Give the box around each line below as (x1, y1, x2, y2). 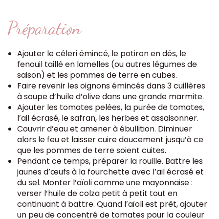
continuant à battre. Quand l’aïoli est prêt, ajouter (17, 198, 207, 210)
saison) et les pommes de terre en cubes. (17, 69, 177, 81)
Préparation (7, 18, 81, 39)
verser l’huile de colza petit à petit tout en (17, 188, 177, 199)
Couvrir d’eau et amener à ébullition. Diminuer (17, 123, 192, 134)
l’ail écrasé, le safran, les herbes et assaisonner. (17, 112, 198, 124)
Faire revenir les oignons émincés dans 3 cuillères (17, 80, 205, 91)
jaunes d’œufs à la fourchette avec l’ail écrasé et (17, 166, 204, 177)
